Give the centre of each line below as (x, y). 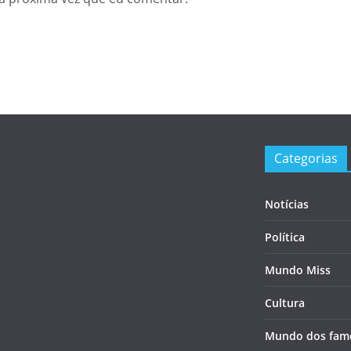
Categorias (306, 158)
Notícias (287, 204)
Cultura (285, 303)
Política (285, 237)
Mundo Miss (298, 270)
